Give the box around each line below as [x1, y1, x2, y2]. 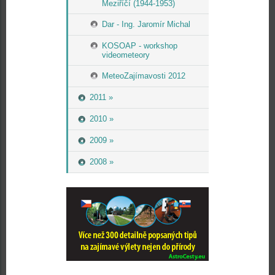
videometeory [102, 50, 150, 60]
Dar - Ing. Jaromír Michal [102, 20, 190, 29]
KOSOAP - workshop [102, 41, 177, 50]
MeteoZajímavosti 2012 [102, 71, 185, 80]
